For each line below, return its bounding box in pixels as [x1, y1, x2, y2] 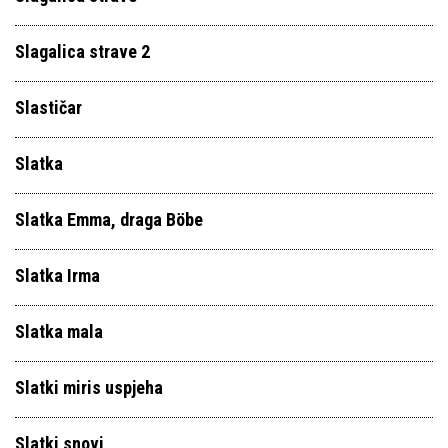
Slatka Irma [15, 265, 100, 286]
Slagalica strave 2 [15, 41, 150, 62]
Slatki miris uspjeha [15, 377, 163, 398]
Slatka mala [15, 321, 103, 342]
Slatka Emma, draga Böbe [15, 209, 203, 230]
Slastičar [15, 97, 82, 118]
